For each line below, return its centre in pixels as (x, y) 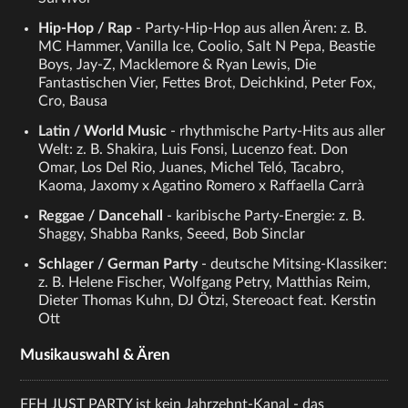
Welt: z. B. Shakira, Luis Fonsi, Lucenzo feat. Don (194, 150)
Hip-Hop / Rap (86, 29)
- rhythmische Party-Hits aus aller (276, 132)
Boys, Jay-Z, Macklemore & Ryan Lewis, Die (178, 65)
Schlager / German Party (118, 265)
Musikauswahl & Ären (96, 355)
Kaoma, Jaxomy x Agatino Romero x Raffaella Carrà (202, 186)
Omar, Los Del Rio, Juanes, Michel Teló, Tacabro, (192, 168)
